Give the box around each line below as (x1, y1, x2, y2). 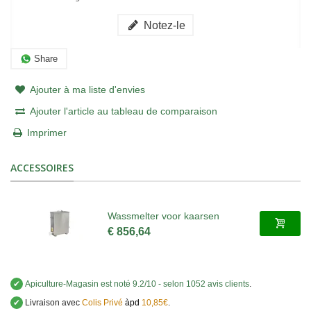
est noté (99, 279, 133, 289)
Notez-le (141, 19, 186, 32)
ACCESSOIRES (10, 161, 74, 175)
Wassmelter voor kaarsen (108, 210, 219, 221)
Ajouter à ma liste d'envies (29, 84, 145, 96)
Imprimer (27, 127, 67, 139)
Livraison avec (23, 298, 80, 308)
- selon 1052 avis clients (158, 279, 249, 289)
